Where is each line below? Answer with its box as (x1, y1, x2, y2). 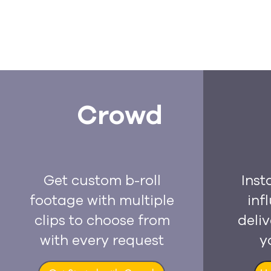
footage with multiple (30, 191, 174, 210)
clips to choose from (34, 211, 170, 230)
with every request (40, 231, 164, 250)
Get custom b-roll (43, 171, 161, 190)
